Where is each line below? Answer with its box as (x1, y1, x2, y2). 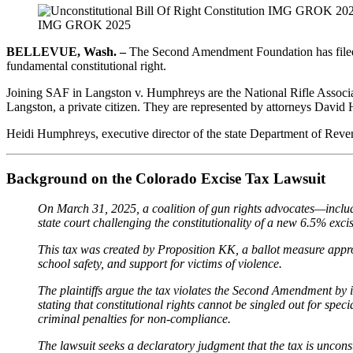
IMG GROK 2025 (38, 17, 131, 32)
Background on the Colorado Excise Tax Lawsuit (6, 169, 325, 187)
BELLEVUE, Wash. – (6, 44, 126, 58)
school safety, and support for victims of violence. (38, 257, 282, 271)
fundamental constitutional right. (6, 58, 166, 72)
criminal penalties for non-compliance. (38, 312, 231, 326)
